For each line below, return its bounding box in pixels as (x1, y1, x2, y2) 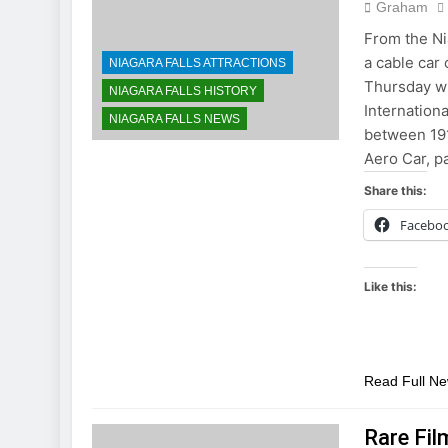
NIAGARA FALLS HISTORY (109, 83, 257, 98)
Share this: (364, 183, 428, 198)
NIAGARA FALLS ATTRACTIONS (109, 55, 286, 70)
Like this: (364, 279, 418, 294)
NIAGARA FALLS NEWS (109, 111, 240, 126)
